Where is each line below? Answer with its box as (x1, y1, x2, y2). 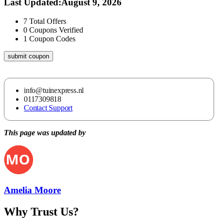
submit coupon (8, 52, 49, 60)
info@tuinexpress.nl (24, 86, 84, 94)
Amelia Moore (4, 185, 61, 196)
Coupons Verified (29, 25, 83, 34)
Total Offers (29, 17, 66, 25)
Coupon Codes (29, 34, 75, 43)
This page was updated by (4, 128, 86, 137)
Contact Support (24, 103, 73, 112)
